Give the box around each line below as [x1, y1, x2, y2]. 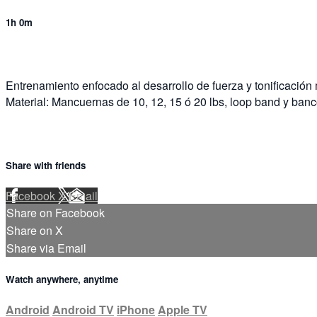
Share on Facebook [6, 204, 105, 221]
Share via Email [6, 239, 86, 256]
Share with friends [6, 158, 86, 172]
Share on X [6, 221, 63, 238]
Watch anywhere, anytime [6, 272, 118, 286]
